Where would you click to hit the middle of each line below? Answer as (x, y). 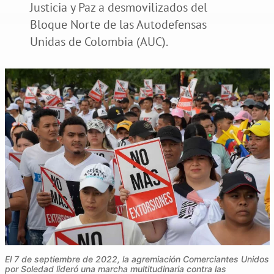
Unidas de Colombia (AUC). (99, 41)
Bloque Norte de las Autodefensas (118, 24)
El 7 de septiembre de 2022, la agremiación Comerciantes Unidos (137, 259)
